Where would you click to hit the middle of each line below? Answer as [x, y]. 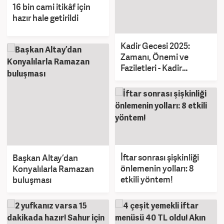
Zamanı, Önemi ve [154, 57]
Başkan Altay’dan [45, 157]
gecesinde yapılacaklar [163, 79]
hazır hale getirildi [45, 17]
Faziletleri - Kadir [151, 68]
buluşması [32, 179]
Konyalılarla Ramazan [53, 168]
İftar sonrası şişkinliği [160, 157]
